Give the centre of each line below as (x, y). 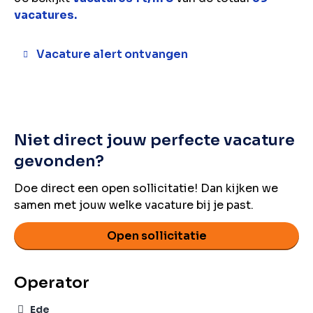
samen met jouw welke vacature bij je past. (134, 205)
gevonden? (59, 161)
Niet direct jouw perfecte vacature (154, 140)
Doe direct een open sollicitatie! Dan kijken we (146, 188)
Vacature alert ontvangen (112, 54)
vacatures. (45, 15)
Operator (52, 283)
